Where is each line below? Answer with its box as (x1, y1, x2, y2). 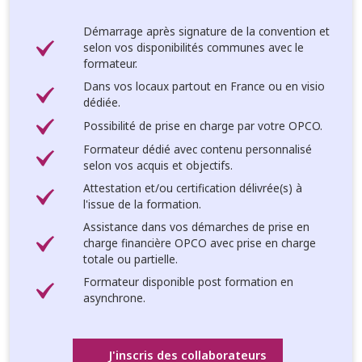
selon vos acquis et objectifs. (82, 157, 233, 173)
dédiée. (82, 94, 120, 110)
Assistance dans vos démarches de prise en (82, 218, 309, 234)
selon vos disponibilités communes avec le (82, 39, 304, 55)
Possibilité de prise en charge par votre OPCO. (82, 117, 322, 133)
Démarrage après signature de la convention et (82, 23, 330, 39)
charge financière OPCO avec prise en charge (82, 234, 316, 250)
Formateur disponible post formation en (82, 273, 293, 289)
